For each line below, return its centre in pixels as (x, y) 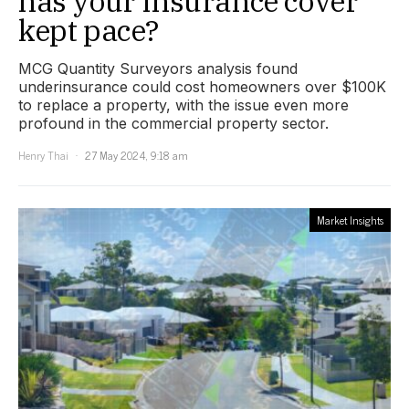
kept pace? (89, 30)
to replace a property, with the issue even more (184, 105)
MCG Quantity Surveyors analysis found (158, 68)
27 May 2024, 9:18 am (136, 155)
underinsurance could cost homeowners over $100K (202, 86)
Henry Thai (43, 155)
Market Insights (350, 220)
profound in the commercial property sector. (173, 123)
